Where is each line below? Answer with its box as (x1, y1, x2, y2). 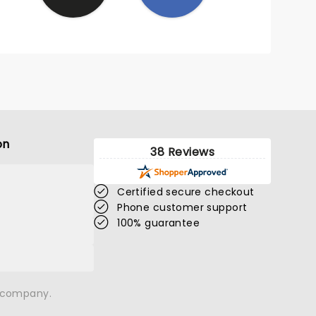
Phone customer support (117, 200, 248, 214)
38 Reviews (150, 144, 214, 160)
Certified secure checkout (117, 185, 255, 199)
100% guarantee (117, 216, 200, 230)
